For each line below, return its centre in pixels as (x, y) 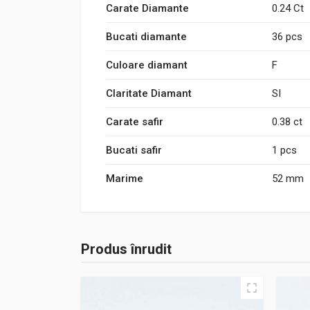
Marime (125, 179)
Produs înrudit (126, 249)
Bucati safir (134, 150)
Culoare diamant (147, 65)
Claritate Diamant (149, 93)
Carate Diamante (147, 8)
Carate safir (135, 122)
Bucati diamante (146, 37)
